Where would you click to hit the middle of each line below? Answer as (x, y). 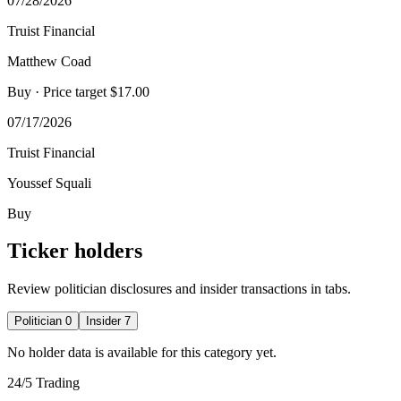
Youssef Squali (49, 183)
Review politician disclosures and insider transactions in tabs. (179, 289)
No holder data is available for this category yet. (142, 353)
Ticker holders (75, 251)
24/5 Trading (43, 383)
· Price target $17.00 (90, 91)
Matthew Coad (49, 61)
